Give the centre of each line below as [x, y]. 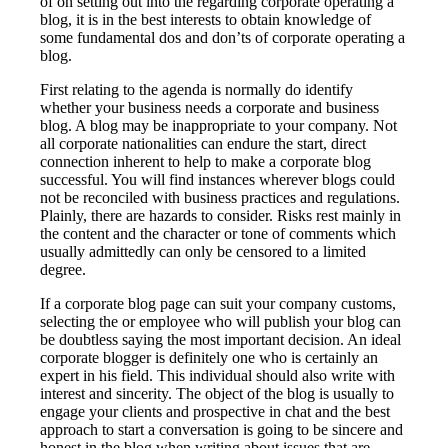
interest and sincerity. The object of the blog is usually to [217, 393]
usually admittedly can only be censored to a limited [203, 251]
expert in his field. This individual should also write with [218, 375]
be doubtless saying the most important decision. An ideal [221, 339]
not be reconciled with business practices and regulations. [220, 197]
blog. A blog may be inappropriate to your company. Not [219, 125]
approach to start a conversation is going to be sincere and [222, 429]
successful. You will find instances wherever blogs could [218, 179]
